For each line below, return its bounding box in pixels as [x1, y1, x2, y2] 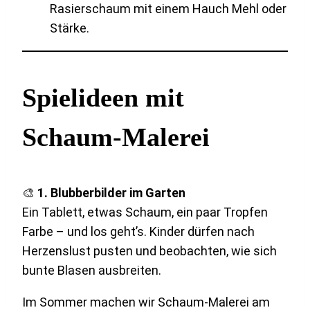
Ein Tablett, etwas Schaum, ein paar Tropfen [22, 204, 268, 219]
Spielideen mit [22, 82, 184, 112]
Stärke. [50, 20, 89, 35]
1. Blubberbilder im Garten [37, 185, 185, 200]
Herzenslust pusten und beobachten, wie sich [22, 243, 277, 258]
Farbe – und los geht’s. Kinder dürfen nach [22, 224, 255, 239]
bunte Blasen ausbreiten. [22, 262, 161, 277]
